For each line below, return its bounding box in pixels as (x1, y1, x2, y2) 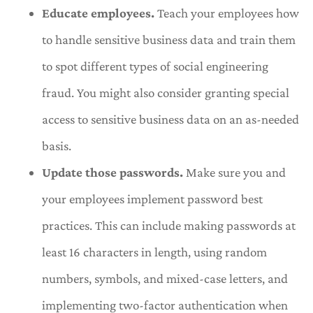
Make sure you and (183, 165, 286, 180)
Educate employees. (42, 6, 154, 21)
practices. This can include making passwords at (42, 218, 296, 233)
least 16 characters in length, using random (42, 245, 267, 260)
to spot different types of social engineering (42, 59, 268, 74)
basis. (42, 138, 71, 154)
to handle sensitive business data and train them (42, 32, 296, 48)
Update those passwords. (42, 165, 183, 180)
